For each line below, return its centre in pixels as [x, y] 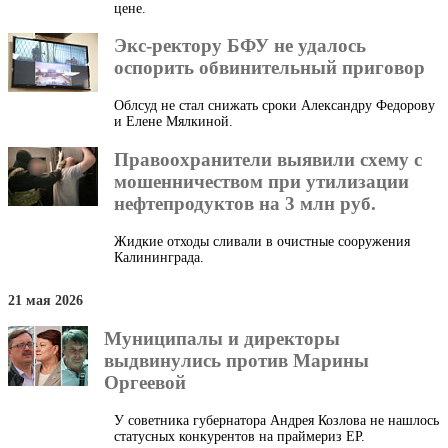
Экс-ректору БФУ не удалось [240, 46]
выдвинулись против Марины [236, 360]
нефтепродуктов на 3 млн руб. [245, 203]
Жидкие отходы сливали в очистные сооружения [262, 241]
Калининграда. [159, 257]
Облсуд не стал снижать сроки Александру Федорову [274, 106]
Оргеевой [145, 382]
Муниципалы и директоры [222, 338]
